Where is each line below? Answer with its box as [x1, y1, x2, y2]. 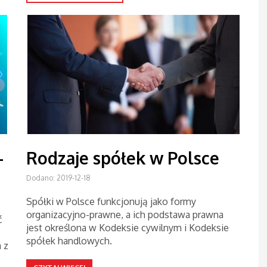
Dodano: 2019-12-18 [26, 173, 91, 182]
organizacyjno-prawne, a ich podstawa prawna [26, 209, 223, 221]
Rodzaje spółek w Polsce [26, 147, 219, 169]
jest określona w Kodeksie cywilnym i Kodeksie [26, 222, 229, 234]
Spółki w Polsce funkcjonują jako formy [26, 195, 196, 207]
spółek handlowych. [26, 235, 112, 247]
